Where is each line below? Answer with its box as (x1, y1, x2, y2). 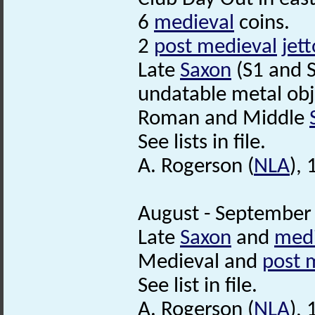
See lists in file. (138, 131, 266, 154)
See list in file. (138, 275, 257, 297)
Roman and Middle (138, 108, 309, 130)
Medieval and (138, 251, 262, 274)
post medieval (154, 36, 277, 58)
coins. (234, 12, 290, 34)
